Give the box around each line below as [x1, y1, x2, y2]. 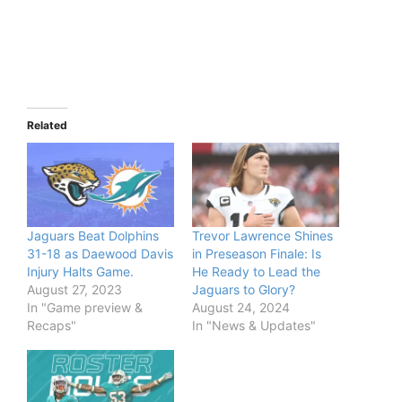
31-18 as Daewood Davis [27, 246, 173, 262]
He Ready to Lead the [192, 264, 320, 280]
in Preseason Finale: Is [192, 246, 321, 262]
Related [27, 118, 67, 133]
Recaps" [27, 318, 76, 334]
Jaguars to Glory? [192, 282, 295, 298]
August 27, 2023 [27, 282, 122, 298]
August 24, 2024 [192, 300, 290, 316]
